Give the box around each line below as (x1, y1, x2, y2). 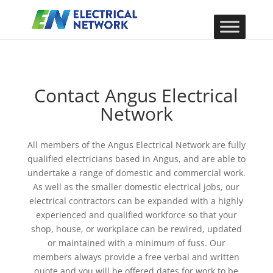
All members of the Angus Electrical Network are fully (27, 139, 246, 151)
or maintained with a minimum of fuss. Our (47, 237, 225, 249)
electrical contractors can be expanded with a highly (29, 195, 244, 207)
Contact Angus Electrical (34, 83, 239, 108)
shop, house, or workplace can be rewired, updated (30, 223, 242, 235)
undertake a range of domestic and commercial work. (27, 167, 246, 179)
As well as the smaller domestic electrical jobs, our (33, 181, 240, 193)
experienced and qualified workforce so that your (35, 209, 237, 221)
